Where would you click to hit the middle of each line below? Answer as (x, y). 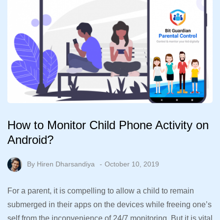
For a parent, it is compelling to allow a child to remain (101, 191)
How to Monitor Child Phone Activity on (108, 125)
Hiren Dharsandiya (66, 164)
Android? (30, 140)
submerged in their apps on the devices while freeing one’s (110, 205)
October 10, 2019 (132, 164)
